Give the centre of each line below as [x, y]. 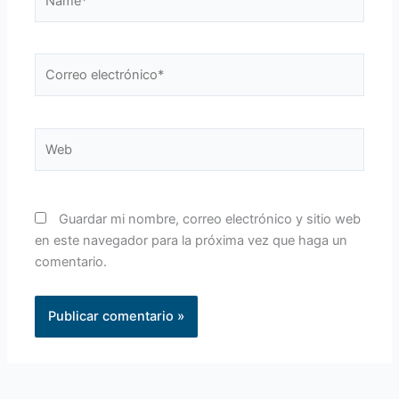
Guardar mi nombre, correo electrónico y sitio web [210, 220]
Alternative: [69, 348]
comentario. [71, 262]
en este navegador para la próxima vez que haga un [191, 241]
